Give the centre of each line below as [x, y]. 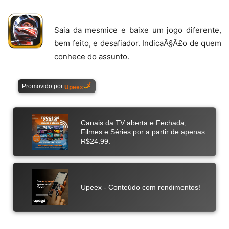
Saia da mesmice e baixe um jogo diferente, [138, 30]
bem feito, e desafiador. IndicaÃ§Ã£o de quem [138, 43]
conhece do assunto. [92, 56]
